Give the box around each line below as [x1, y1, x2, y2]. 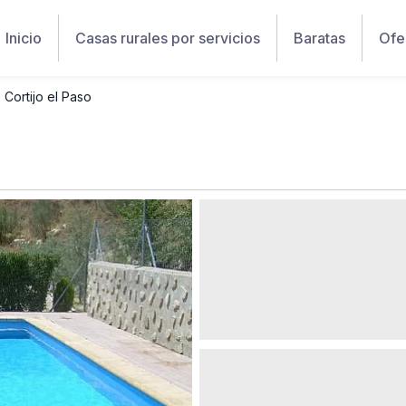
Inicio [5, 29, 42, 47]
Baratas [294, 29, 345, 47]
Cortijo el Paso [5, 89, 92, 104]
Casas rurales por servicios [75, 29, 260, 47]
